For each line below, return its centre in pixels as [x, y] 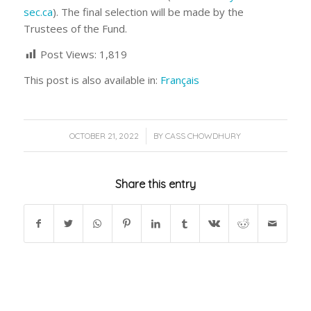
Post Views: [68, 54]
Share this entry [155, 184]
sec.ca [38, 12]
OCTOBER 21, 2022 [104, 135]
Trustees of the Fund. [75, 29]
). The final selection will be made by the [148, 12]
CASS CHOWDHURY [203, 135]
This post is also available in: [92, 79]
